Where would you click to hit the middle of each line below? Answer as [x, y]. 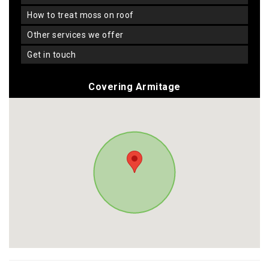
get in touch [54, 55]
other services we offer [78, 35]
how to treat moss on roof [83, 15]
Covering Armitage [134, 87]
